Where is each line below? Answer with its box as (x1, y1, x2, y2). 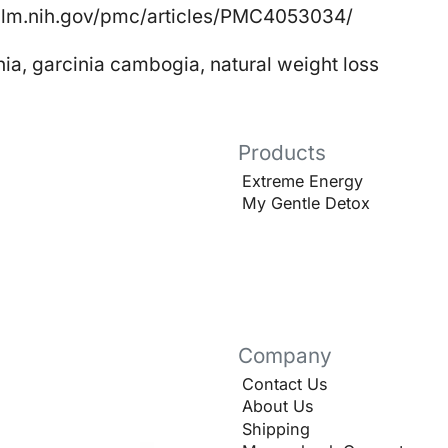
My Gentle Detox (242, 193, 370, 214)
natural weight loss (210, 52, 379, 76)
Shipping (242, 418, 310, 439)
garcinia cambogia (32, 52, 200, 76)
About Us (242, 396, 314, 417)
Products (237, 139, 326, 165)
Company (237, 342, 332, 368)
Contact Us (242, 374, 328, 395)
